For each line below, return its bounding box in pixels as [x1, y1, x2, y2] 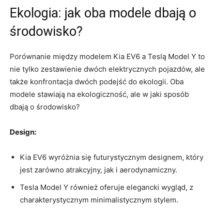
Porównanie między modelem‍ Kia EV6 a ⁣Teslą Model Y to [10, 51, 205, 61]
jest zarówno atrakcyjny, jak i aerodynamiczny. [20, 165, 177, 174]
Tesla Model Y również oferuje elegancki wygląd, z [20, 182, 193, 192]
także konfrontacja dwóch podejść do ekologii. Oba [10, 77, 184, 86]
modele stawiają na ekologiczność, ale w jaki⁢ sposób [10, 89, 189, 99]
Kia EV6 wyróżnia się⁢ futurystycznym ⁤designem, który [20, 152, 203, 162]
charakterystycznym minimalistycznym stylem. [20, 195, 178, 204]
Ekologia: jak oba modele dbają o [10, 5, 196, 21]
